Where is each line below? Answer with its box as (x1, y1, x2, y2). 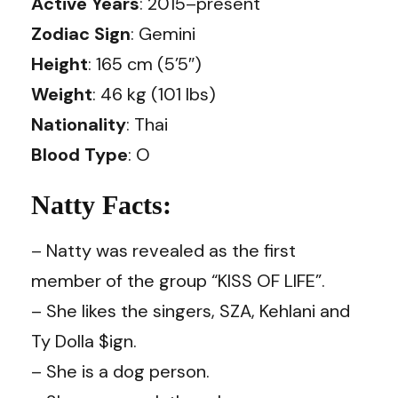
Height (31, 52, 88, 76)
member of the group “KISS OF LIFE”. (31, 268, 325, 292)
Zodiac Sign (31, 21, 131, 45)
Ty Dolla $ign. (31, 329, 137, 353)
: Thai (126, 112, 168, 136)
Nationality (31, 112, 126, 136)
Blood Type (31, 142, 128, 166)
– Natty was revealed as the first (31, 238, 296, 262)
